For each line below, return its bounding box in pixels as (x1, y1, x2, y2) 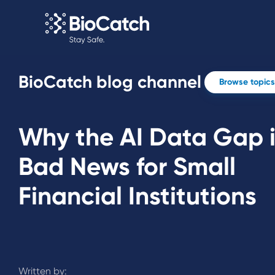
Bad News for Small (18, 151, 236, 182)
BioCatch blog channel (18, 72, 201, 92)
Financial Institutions (18, 180, 257, 211)
